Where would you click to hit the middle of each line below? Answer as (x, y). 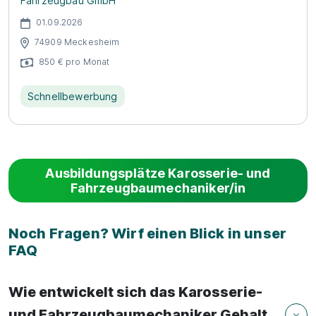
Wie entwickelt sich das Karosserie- (135, 292)
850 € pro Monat (74, 61)
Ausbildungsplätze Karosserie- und (158, 173)
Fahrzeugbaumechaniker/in (158, 188)
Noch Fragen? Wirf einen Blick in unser (148, 233)
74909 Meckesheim (77, 42)
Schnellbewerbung (73, 96)
